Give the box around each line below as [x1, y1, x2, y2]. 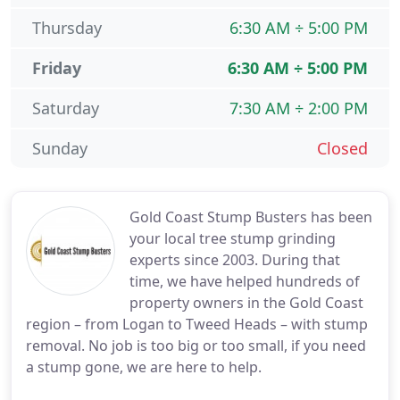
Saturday [32, 97, 99, 119]
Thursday [32, 17, 102, 38]
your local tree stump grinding [129, 229, 336, 248]
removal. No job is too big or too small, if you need [26, 336, 366, 355]
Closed [317, 137, 368, 159]
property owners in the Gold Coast [129, 293, 363, 312]
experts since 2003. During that [129, 250, 340, 270]
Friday [32, 57, 81, 79]
